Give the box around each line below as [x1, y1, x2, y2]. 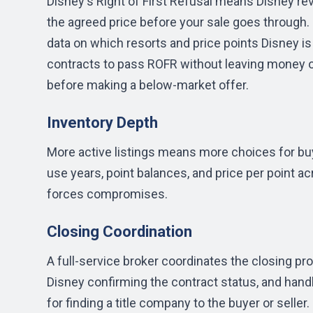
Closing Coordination [47, 223, 192, 240]
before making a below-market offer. [47, 78, 249, 92]
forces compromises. [47, 187, 168, 201]
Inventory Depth [47, 114, 158, 131]
